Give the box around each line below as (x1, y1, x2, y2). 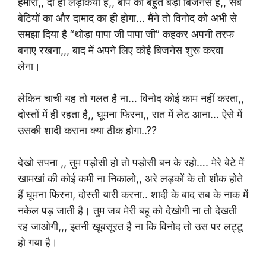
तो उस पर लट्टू (183, 220, 243, 233)
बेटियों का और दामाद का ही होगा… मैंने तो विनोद (18, 12, 195, 24)
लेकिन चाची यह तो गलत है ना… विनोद (18, 92, 161, 104)
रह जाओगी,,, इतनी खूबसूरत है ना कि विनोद (18, 220, 180, 233)
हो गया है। (18, 236, 58, 249)
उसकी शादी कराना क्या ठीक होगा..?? (18, 124, 157, 137)
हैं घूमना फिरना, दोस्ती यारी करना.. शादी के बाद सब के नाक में (18, 188, 248, 201)
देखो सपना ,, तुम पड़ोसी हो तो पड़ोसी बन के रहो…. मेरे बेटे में (18, 156, 244, 169)
